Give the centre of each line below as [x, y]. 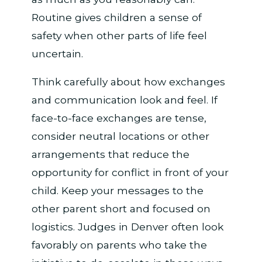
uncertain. [57, 53]
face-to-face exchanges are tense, [119, 118]
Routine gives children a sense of [116, 17]
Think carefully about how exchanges [128, 81]
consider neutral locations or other [120, 136]
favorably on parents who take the [119, 244]
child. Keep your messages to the [117, 190]
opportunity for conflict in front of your [130, 172]
